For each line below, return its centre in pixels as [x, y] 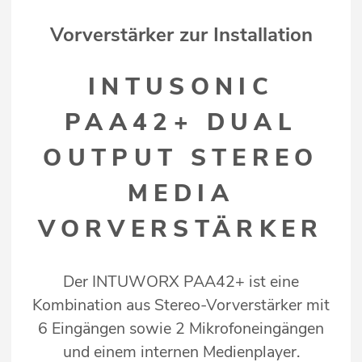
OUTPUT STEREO [181, 158]
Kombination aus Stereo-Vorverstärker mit [181, 305]
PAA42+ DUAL [181, 122]
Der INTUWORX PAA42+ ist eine [181, 282]
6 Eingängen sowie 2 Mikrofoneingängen [181, 329]
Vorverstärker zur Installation [181, 35]
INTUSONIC [181, 87]
